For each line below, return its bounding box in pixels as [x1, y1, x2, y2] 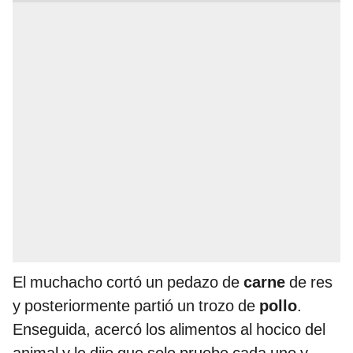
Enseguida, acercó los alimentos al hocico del [13, 320, 325, 340]
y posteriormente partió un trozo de [13, 296, 259, 316]
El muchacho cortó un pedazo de [13, 273, 243, 292]
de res [289, 273, 333, 292]
